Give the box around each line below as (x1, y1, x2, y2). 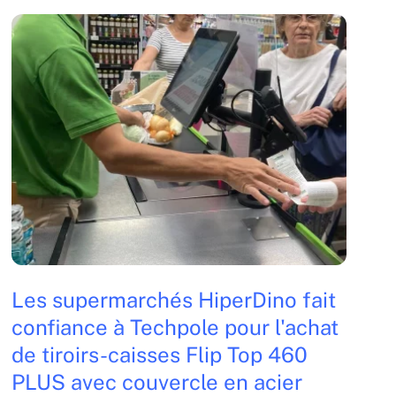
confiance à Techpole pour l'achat (11, 314, 339, 339)
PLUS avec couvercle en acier (11, 369, 303, 394)
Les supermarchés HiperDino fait (11, 286, 337, 312)
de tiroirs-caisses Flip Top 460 (11, 341, 308, 367)
